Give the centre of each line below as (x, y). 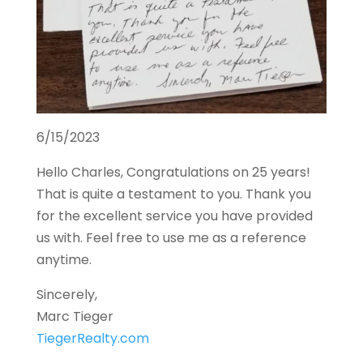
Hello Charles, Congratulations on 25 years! (173, 172)
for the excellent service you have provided (174, 216)
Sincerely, (66, 294)
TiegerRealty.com (92, 338)
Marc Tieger (75, 316)
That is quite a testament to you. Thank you (173, 194)
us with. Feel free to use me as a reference (171, 237)
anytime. (64, 259)
